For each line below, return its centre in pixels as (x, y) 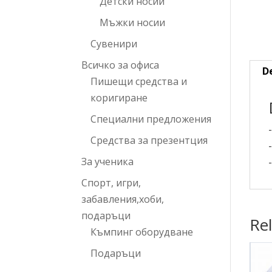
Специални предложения (151, 119)
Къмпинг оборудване (142, 232)
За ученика (108, 161)
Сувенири (114, 44)
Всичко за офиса (121, 65)
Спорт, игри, (111, 183)
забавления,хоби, (123, 199)
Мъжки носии (133, 22)
